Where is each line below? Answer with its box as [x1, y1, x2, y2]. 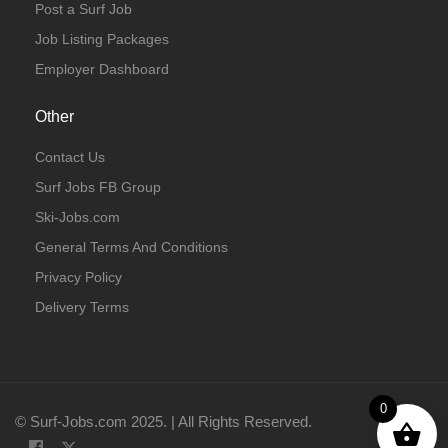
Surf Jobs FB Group [35, 179, 161, 195]
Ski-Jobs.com [35, 209, 120, 225]
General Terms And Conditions [35, 239, 228, 255]
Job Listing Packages [35, 31, 169, 47]
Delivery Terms [35, 299, 129, 315]
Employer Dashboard [35, 61, 169, 77]
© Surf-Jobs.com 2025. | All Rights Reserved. [15, 413, 312, 430]
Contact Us [35, 149, 105, 165]
